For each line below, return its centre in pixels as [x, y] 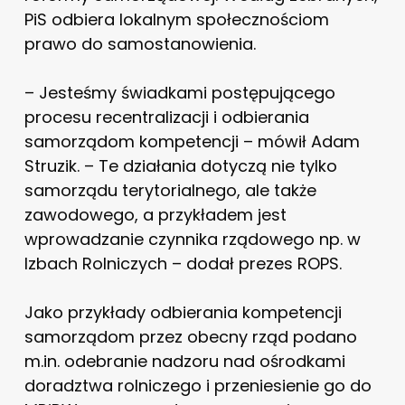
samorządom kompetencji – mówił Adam [192, 141]
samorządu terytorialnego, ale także [170, 190]
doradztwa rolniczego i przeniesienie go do [198, 385]
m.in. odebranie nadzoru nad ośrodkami [184, 361]
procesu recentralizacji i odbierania [166, 117]
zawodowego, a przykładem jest [155, 214]
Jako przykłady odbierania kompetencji [183, 312]
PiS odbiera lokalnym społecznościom [176, 19]
